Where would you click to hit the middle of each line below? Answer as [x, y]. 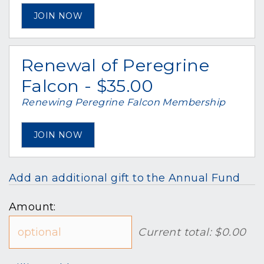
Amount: [32, 207]
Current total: [176, 232]
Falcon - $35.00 [87, 86]
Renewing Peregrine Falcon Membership [123, 102]
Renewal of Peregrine [115, 65]
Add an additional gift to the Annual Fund [125, 178]
